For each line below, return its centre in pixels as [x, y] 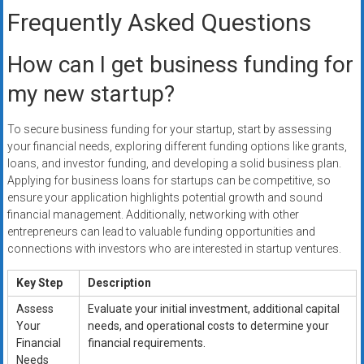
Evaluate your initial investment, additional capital [213, 309]
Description [119, 283]
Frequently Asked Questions [159, 23]
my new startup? [91, 94]
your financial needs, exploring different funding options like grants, [177, 147]
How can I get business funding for [180, 65]
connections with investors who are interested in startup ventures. [174, 249]
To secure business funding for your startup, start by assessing [169, 130]
